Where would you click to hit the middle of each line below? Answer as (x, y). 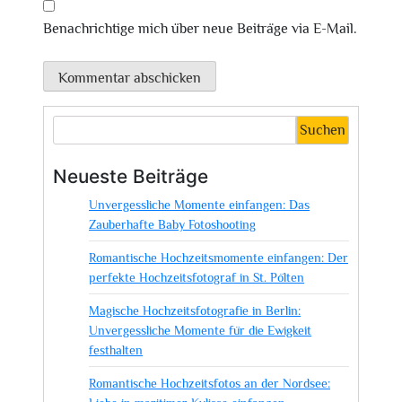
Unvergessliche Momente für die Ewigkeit (200, 330)
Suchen (323, 130)
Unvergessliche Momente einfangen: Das (199, 204)
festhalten (116, 350)
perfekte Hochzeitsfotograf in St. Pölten (197, 277)
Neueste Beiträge (131, 176)
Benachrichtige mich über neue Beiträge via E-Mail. (200, 29)
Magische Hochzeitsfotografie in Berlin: (195, 310)
